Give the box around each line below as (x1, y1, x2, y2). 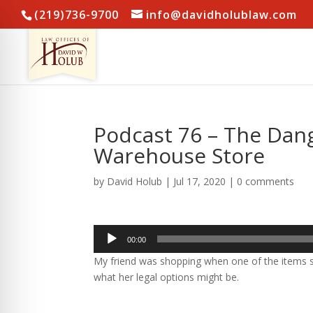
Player (93, 242, 122, 255)
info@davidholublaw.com (146, 7, 297, 22)
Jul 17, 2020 (173, 175, 226, 188)
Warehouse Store (94, 141, 265, 170)
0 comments (237, 175, 295, 188)
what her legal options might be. (94, 270, 240, 284)
